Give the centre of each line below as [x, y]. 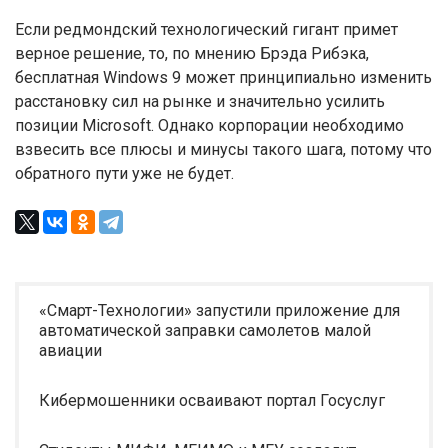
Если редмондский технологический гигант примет [206, 29]
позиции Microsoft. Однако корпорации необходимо [209, 125]
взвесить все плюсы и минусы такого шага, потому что [223, 149]
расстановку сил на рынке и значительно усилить [200, 101]
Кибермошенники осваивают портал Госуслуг [212, 400]
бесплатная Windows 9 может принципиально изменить [223, 77]
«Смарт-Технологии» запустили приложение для [219, 310]
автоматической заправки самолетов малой [205, 330]
